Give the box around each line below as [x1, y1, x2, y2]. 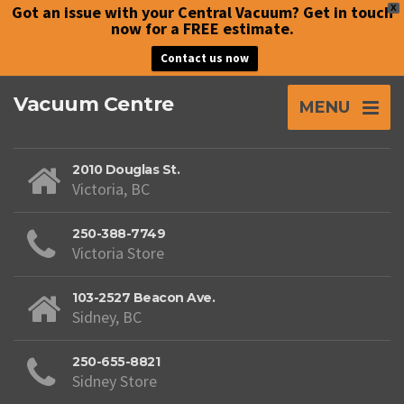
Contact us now [160, 50, 249, 66]
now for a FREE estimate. [110, 18, 294, 39]
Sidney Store [72, 371, 157, 391]
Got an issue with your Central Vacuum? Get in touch [11, 2, 393, 23]
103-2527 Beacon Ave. [72, 289, 215, 306]
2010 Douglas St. [72, 161, 179, 178]
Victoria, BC [72, 179, 150, 199]
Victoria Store [72, 243, 164, 263]
